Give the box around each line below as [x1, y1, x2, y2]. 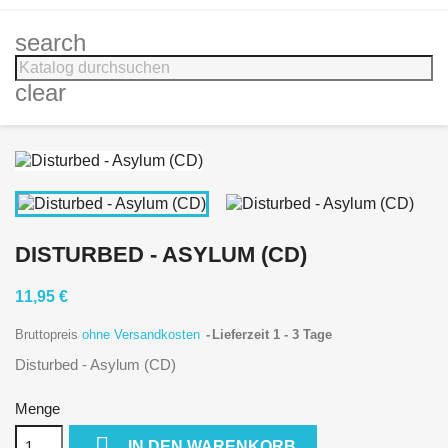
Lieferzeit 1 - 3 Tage [212, 326, 332, 342]
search [15, 29, 86, 56]
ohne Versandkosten [82, 326, 204, 342]
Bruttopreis [15, 326, 82, 342]
